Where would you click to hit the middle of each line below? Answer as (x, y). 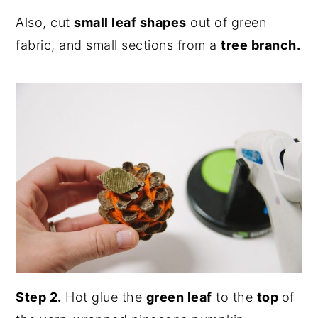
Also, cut (45, 22)
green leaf (179, 297)
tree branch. (261, 45)
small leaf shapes (130, 22)
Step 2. (39, 297)
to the (234, 297)
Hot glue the (104, 297)
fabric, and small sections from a (119, 45)
